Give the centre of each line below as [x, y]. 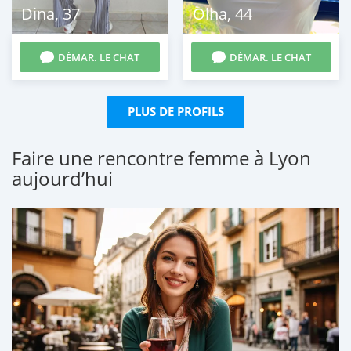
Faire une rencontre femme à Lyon [161, 157]
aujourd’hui [62, 178]
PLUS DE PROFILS [175, 111]
